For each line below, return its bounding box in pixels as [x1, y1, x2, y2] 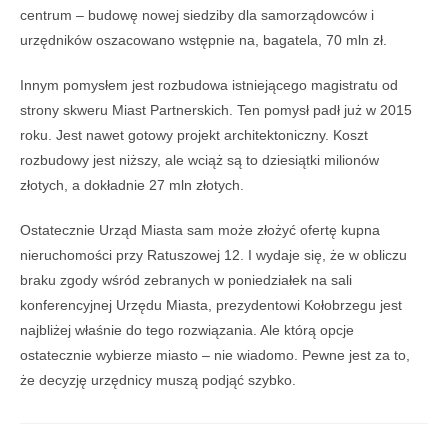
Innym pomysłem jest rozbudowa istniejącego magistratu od [20, 77, 398, 94]
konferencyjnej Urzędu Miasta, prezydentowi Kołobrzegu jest [20, 297, 402, 314]
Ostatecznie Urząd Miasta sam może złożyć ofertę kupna [20, 222, 380, 239]
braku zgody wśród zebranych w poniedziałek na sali [20, 272, 352, 289]
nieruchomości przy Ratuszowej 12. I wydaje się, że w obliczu [20, 247, 407, 264]
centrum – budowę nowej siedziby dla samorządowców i [20, 7, 374, 24]
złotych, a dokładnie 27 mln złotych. [20, 177, 244, 194]
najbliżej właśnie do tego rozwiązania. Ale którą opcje [20, 322, 354, 339]
